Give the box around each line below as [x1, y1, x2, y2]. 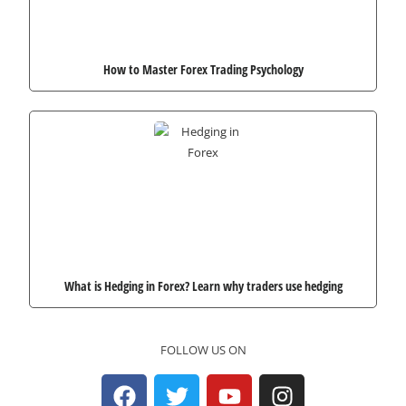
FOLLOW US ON [159, 341, 246, 358]
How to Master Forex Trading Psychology [102, 61, 304, 79]
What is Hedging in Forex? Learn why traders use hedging [63, 276, 343, 295]
